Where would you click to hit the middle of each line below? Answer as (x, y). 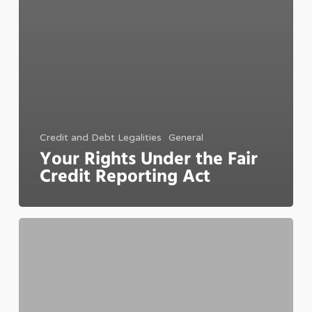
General (186, 137)
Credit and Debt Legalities (100, 137)
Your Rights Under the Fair (148, 159)
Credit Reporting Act (125, 177)
